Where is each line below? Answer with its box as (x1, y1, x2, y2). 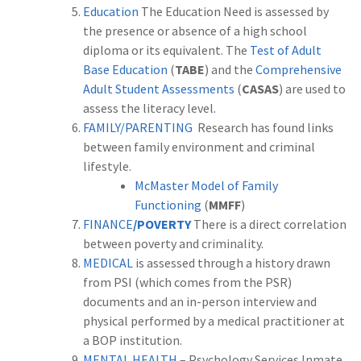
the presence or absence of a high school (83, 22, 307, 39)
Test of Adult (250, 41, 322, 58)
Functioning (135, 196, 201, 213)
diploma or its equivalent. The (83, 41, 250, 58)
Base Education (83, 60, 168, 77)
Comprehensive (255, 60, 342, 77)
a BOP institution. (83, 331, 182, 348)
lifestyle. (83, 157, 131, 174)
